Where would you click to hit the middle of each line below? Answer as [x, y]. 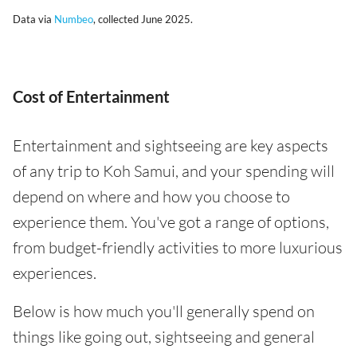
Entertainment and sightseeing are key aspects [171, 146]
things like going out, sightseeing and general [164, 337]
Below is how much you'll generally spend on [164, 312]
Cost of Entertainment [91, 97]
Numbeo [74, 20]
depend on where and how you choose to [151, 197]
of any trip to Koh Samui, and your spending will [174, 171]
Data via [33, 20]
